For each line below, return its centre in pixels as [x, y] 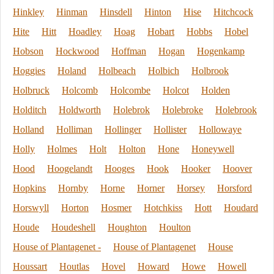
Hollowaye [220, 129]
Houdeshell [73, 227]
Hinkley [28, 12]
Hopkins [29, 188]
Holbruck [31, 90]
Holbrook [210, 71]
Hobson [28, 51]
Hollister [170, 129]
